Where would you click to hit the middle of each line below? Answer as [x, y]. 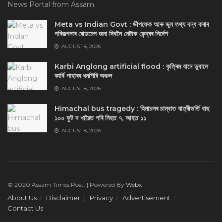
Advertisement [146, 197]
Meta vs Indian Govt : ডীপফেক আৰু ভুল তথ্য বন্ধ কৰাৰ [132, 24]
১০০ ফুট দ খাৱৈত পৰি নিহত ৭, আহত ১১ [100, 118]
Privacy [101, 197]
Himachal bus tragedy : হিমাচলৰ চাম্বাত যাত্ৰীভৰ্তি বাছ [132, 108]
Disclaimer [63, 197]
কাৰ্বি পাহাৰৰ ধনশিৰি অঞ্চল [83, 76]
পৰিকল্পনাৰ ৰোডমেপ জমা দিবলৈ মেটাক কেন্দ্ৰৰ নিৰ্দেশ [111, 33]
